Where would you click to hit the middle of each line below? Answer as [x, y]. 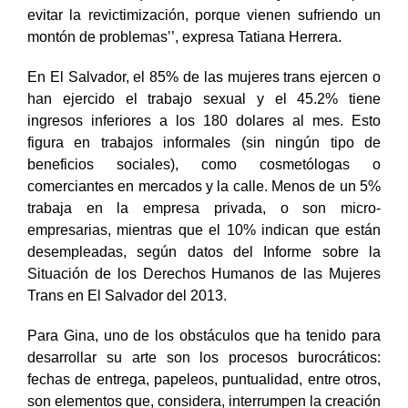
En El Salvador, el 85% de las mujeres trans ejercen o [204, 97]
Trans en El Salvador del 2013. [127, 315]
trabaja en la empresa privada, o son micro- [204, 228]
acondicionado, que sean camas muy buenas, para [204, 13]
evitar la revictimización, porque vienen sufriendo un [204, 35]
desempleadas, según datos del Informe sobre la [204, 271]
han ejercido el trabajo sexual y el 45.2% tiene [204, 118]
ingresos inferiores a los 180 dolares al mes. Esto [204, 140]
